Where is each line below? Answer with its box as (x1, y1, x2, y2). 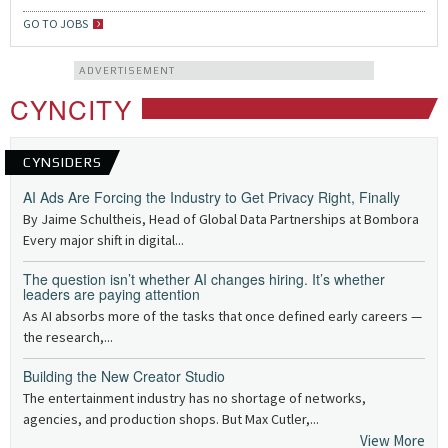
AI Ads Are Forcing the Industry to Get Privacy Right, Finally (23, 187, 400, 207)
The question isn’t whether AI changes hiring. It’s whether (23, 269, 385, 289)
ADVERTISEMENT (79, 65, 175, 76)
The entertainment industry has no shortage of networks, (23, 389, 366, 407)
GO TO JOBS (23, 16, 88, 31)
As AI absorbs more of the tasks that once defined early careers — (23, 307, 422, 325)
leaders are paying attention (23, 284, 200, 304)
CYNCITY (10, 90, 132, 127)
